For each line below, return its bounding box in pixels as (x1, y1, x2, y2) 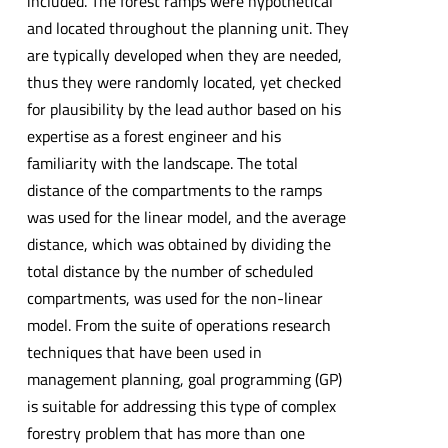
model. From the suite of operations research (26, 313, 331, 338)
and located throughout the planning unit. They (26, 16, 349, 41)
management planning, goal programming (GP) (26, 367, 342, 392)
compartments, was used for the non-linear (26, 286, 323, 311)
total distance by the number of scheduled (26, 259, 313, 284)
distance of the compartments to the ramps (26, 178, 322, 203)
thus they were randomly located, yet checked (26, 70, 341, 95)
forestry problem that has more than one (26, 421, 305, 446)
